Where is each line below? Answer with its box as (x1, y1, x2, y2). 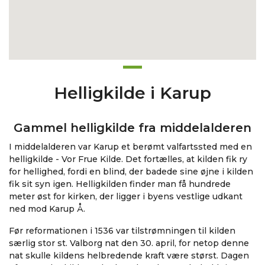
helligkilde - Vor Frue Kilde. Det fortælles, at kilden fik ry (9, 154, 247, 164)
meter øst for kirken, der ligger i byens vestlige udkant (9, 191, 243, 202)
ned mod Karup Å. (9, 203, 85, 214)
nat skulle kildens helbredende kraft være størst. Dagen (9, 250, 249, 261)
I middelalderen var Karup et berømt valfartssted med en (9, 141, 252, 152)
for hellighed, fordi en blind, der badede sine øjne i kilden (9, 166, 253, 177)
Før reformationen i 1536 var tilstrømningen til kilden (9, 225, 235, 236)
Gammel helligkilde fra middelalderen (14, 121, 251, 135)
